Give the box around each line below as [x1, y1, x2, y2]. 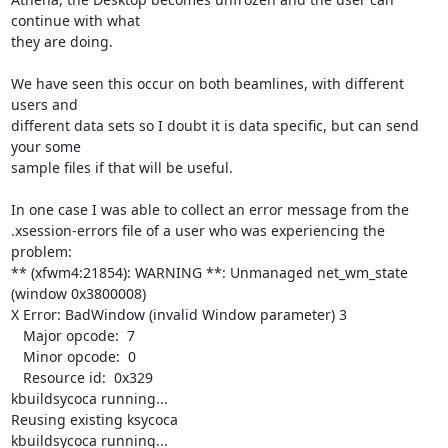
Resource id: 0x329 [10, 367, 23, 387]
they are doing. [10, 31, 113, 51]
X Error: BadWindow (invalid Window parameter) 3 [10, 304, 347, 324]
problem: [10, 241, 72, 261]
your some [10, 136, 81, 156]
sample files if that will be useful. [10, 157, 233, 177]
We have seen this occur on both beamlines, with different [10, 73, 404, 93]
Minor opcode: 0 [10, 346, 23, 366]
